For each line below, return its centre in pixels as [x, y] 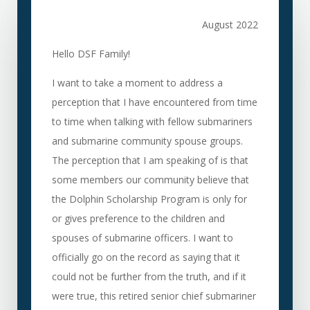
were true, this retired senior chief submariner [154, 296]
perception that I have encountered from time [154, 102]
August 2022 [230, 25]
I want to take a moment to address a [137, 83]
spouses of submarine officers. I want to [142, 238]
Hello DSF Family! [91, 54]
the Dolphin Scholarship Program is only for [149, 199]
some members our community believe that [150, 180]
